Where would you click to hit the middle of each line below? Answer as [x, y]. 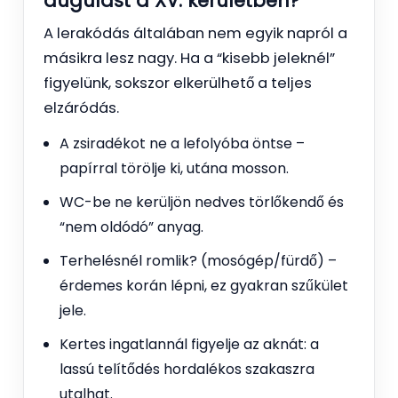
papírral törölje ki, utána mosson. [174, 168]
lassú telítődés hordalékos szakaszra [187, 369]
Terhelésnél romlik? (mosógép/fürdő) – [198, 260]
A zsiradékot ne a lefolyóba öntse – [182, 143]
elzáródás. [81, 107]
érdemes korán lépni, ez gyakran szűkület [204, 285]
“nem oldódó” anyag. [131, 227]
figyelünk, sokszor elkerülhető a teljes [178, 83]
